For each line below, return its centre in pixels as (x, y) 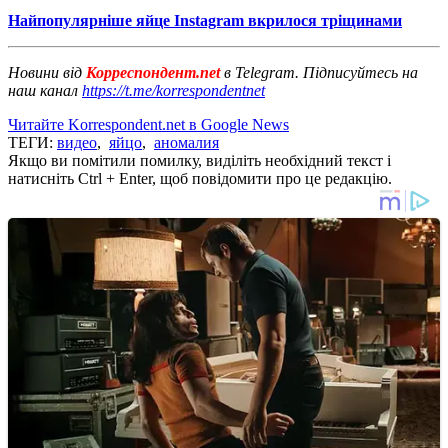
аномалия (186, 142)
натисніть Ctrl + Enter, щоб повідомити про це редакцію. (200, 178)
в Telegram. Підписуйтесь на (321, 72)
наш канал (45, 90)
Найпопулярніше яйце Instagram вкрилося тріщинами (205, 20)
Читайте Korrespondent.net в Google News (148, 124)
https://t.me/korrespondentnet (173, 90)
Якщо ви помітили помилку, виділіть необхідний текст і (199, 160)
